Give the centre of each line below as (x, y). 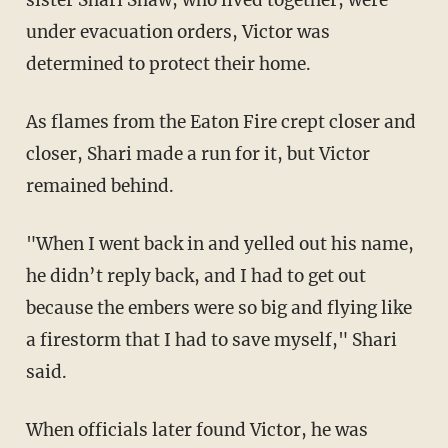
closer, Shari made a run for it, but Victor (197, 153)
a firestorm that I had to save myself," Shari (211, 339)
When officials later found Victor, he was (34, 429)
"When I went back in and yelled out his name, (39, 243)
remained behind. (99, 185)
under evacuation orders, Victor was (177, 31)
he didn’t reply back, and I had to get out (195, 275)
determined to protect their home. (168, 63)
